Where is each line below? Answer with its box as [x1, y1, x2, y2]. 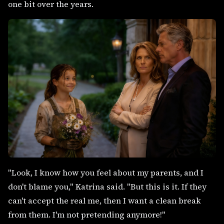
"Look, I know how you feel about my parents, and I [8, 166, 203, 178]
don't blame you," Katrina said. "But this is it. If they [8, 180, 206, 192]
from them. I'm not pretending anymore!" [8, 208, 165, 220]
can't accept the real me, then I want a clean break [8, 194, 201, 206]
